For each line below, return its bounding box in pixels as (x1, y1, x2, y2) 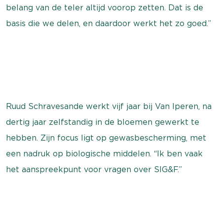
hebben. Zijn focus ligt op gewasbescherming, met (6, 133, 206, 143)
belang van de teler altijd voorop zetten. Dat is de (6, 3, 203, 12)
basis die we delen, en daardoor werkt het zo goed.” (6, 19, 211, 28)
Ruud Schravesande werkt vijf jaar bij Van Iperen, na (6, 102, 212, 111)
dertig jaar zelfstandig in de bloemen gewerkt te (6, 117, 199, 127)
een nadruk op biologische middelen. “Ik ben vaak (6, 149, 203, 158)
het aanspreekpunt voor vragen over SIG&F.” (6, 165, 182, 174)
